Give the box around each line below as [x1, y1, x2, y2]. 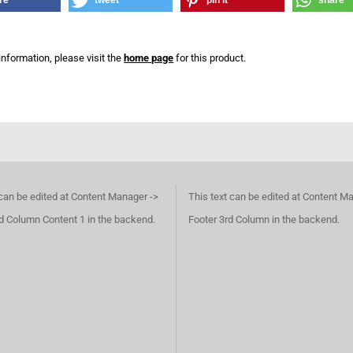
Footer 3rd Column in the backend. [188, 214, 340, 225]
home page [124, 52, 174, 64]
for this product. [173, 52, 247, 64]
